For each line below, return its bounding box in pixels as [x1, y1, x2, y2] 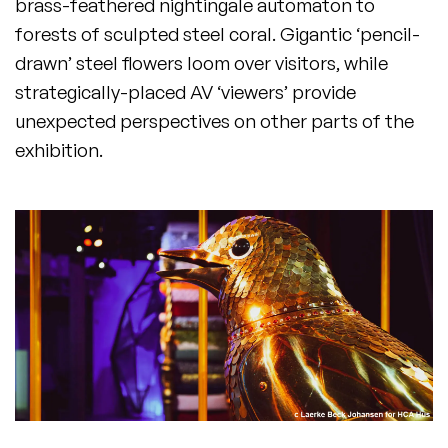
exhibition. [15, 138, 103, 163]
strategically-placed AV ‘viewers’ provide [15, 80, 356, 105]
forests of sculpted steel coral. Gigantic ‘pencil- [15, 22, 420, 47]
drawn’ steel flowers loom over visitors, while [15, 51, 388, 76]
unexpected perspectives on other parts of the [15, 109, 414, 134]
